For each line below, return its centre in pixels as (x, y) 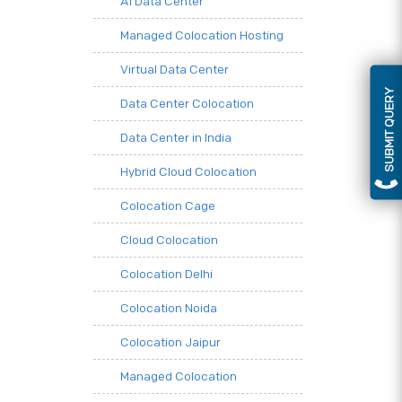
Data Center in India (176, 137)
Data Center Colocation (187, 103)
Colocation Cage (168, 205)
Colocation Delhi (166, 274)
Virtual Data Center (175, 69)
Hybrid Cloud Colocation (188, 171)
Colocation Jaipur (170, 342)
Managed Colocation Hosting (202, 35)
